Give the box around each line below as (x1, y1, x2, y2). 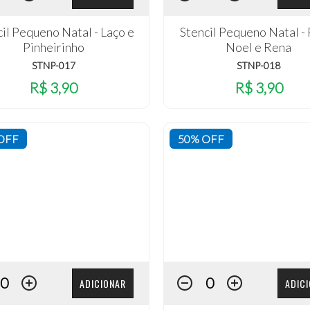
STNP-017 (31, 60, 75, 72)
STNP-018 (237, 60, 281, 72)
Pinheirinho (22, 39, 84, 55)
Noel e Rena (226, 39, 292, 55)
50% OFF (177, 131, 224, 145)
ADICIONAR (79, 276, 126, 291)
